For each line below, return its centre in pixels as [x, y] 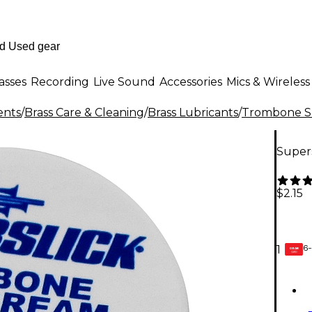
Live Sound [124, 81]
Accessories [191, 81]
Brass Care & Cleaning [84, 112]
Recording [60, 81]
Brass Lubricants [193, 112]
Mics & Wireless [268, 81]
